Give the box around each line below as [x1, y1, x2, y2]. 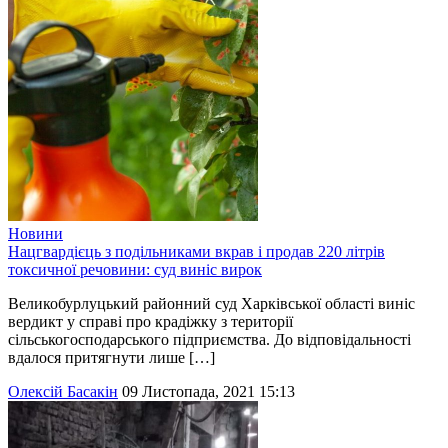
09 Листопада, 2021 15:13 [122, 383, 295, 401]
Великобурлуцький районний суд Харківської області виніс [8, 295, 415, 313]
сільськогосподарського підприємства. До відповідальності [8, 331, 411, 349]
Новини [8, 225, 63, 243]
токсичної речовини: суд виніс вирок [8, 261, 262, 279]
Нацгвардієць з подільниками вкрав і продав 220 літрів [8, 243, 385, 261]
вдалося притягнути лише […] [8, 349, 215, 367]
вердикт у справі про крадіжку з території [8, 313, 293, 331]
